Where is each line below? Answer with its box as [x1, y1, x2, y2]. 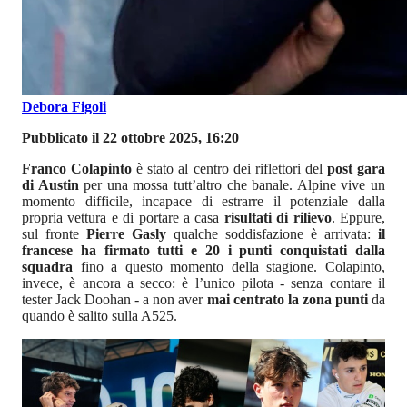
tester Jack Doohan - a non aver [22, 292, 207, 308]
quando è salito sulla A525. [22, 308, 177, 324]
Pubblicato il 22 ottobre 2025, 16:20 [22, 130, 239, 146]
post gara [326, 161, 386, 177]
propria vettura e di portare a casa [22, 210, 220, 226]
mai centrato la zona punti [206, 292, 368, 308]
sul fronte [22, 226, 79, 243]
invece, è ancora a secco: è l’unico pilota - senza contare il [22, 275, 385, 292]
